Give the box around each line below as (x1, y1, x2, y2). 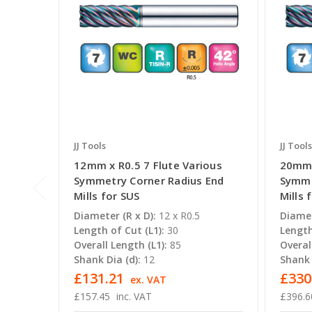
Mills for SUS (74, 189, 140, 203)
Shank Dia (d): (74, 253, 141, 267)
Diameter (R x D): (74, 209, 156, 223)
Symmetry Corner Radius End (74, 173, 224, 188)
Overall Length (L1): (74, 238, 167, 252)
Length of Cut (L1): (74, 224, 164, 237)
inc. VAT (116, 290, 152, 304)
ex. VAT (130, 273, 166, 287)
